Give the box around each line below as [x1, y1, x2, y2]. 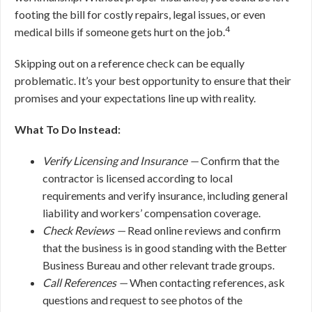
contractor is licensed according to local [42, 171, 233, 185]
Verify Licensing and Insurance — [42, 154, 201, 167]
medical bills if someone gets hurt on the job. [15, 25, 225, 38]
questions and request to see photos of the [42, 293, 242, 306]
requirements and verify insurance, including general [42, 189, 288, 202]
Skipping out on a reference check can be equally [15, 56, 244, 70]
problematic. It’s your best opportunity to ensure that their [15, 74, 291, 87]
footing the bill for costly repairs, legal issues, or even [15, 8, 265, 21]
